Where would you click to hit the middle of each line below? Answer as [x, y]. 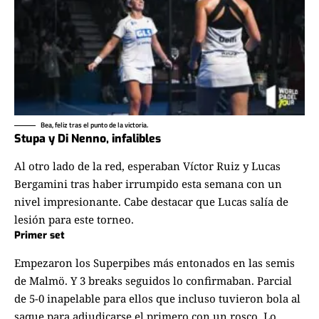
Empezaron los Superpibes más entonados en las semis [155, 262]
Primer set [40, 236]
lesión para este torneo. [74, 220]
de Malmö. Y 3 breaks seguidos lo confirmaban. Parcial [153, 280]
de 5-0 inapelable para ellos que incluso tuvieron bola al [157, 298]
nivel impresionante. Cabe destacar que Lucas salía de [151, 202]
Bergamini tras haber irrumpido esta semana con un [148, 184]
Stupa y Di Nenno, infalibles [88, 138]
